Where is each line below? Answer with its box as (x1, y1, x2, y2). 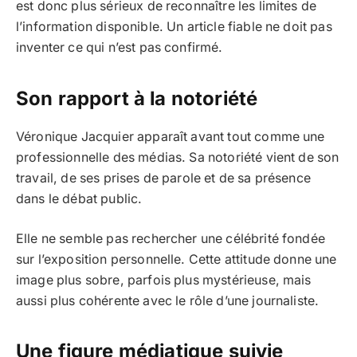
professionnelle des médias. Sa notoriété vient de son (16, 149, 339, 165)
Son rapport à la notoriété (16, 86, 258, 110)
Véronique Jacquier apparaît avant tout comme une (16, 128, 325, 144)
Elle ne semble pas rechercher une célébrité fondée (16, 231, 325, 247)
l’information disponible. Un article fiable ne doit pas (16, 19, 332, 35)
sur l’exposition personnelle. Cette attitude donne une (16, 252, 337, 268)
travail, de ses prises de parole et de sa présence (16, 170, 311, 186)
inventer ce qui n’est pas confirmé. (16, 40, 223, 56)
